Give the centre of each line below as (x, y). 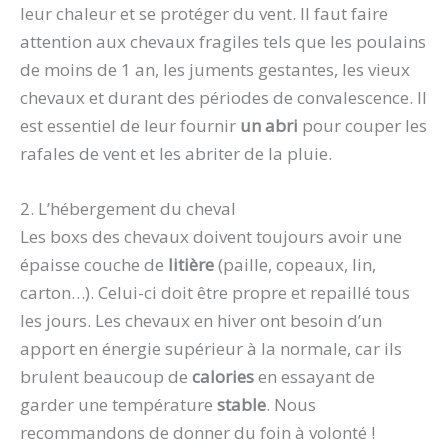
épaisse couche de (94, 265)
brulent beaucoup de (106, 377)
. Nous (291, 405)
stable (241, 405)
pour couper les (362, 126)
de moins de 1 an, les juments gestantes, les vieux (215, 70)
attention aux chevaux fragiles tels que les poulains (223, 42)
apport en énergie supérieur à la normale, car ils (211, 349)
